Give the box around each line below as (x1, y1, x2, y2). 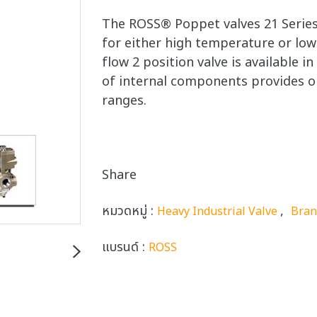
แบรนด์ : (102, 238, 149, 257)
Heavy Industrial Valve (157, 203, 280, 220)
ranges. (102, 91, 146, 110)
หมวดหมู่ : (102, 202, 157, 221)
